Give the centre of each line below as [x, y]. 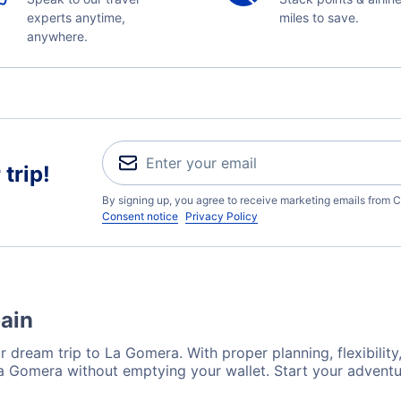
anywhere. [57, 36]
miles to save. [319, 17]
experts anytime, [76, 17]
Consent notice [140, 216]
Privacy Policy [222, 216]
